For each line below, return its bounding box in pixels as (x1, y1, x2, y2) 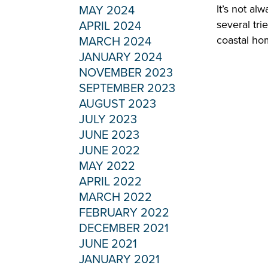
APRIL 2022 (79, 175, 142, 189)
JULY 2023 (79, 112, 137, 127)
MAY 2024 (79, 4, 135, 18)
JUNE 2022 (79, 144, 140, 158)
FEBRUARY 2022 (79, 206, 169, 220)
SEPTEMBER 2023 (79, 81, 175, 96)
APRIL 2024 (79, 19, 141, 33)
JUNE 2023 (79, 128, 139, 142)
